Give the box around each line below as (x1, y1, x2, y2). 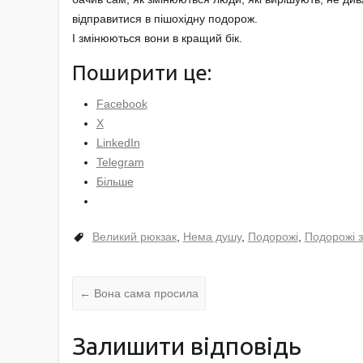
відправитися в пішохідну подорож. (71, 12, 258, 26)
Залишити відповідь (71, 331, 301, 360)
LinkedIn (96, 136, 140, 150)
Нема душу (182, 230, 241, 244)
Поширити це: (71, 61, 211, 85)
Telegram (96, 156, 144, 169)
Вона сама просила (90, 286, 199, 300)
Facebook (96, 97, 147, 111)
